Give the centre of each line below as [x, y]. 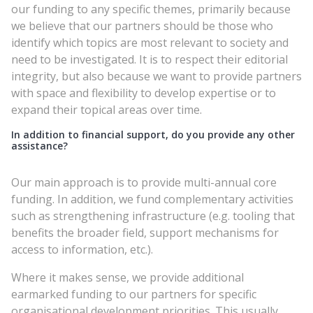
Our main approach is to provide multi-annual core [144, 182]
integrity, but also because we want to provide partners [156, 76]
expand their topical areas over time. [107, 109]
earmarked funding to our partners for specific [134, 294]
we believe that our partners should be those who [142, 26]
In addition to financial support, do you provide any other [153, 134]
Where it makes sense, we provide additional [128, 277]
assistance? [39, 145]
